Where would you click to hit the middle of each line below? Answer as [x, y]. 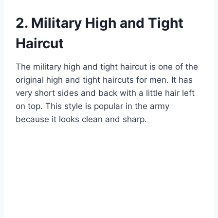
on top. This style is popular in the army [92, 106]
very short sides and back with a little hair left [105, 93]
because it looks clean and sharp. [81, 119]
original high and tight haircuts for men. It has [104, 80]
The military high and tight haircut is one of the [107, 66]
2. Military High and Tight [100, 23]
